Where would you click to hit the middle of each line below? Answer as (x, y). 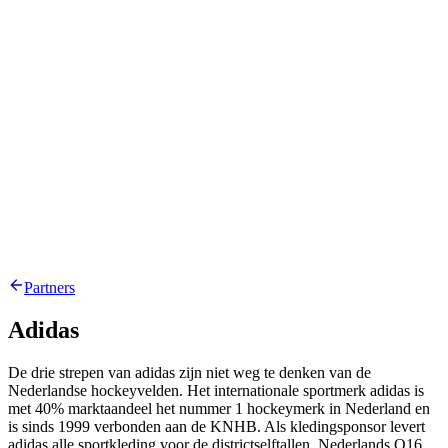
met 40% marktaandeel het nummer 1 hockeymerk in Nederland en (219, 409)
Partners (49, 288)
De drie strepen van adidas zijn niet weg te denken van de (189, 373)
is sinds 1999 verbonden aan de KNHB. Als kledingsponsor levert (216, 427)
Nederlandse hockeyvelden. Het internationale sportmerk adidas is (216, 391)
